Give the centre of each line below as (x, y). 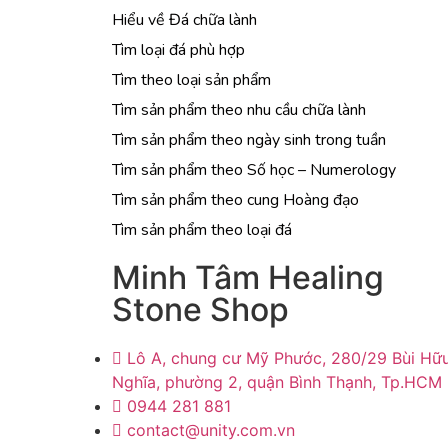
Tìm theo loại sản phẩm (191, 80)
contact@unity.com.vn (211, 430)
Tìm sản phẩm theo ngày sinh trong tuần (249, 140)
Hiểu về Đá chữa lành (184, 20)
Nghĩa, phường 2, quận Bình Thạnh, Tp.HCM (277, 382)
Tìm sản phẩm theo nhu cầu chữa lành (239, 110)
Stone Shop (200, 309)
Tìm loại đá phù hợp (178, 50)
